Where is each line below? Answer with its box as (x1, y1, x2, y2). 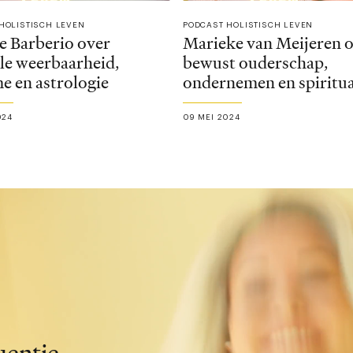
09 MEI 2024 (182, 113, 240, 122)
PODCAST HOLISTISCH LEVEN (182, 21, 314, 30)
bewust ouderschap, (182, 51, 328, 76)
